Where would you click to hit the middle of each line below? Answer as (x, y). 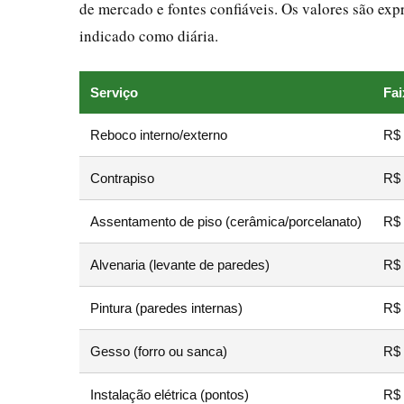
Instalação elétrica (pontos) (170, 394)
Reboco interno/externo (159, 134)
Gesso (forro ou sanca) (159, 351)
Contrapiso (122, 178)
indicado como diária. (149, 35)
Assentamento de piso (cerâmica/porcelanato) (226, 221)
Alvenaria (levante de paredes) (180, 264)
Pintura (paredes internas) (166, 308)
